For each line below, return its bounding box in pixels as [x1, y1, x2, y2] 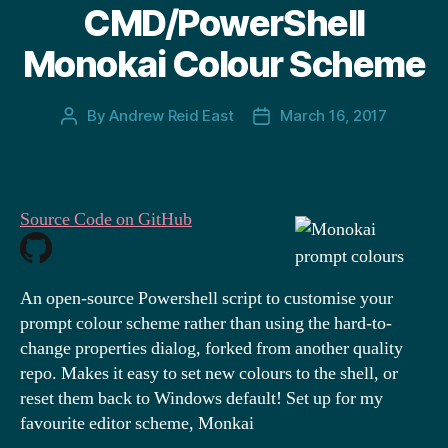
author [68, 128, 115, 148]
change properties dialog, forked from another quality [20, 337, 403, 361]
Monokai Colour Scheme [22, 41, 426, 86]
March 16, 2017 [280, 105, 387, 125]
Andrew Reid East [109, 105, 234, 125]
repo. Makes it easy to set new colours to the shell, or [20, 362, 398, 386]
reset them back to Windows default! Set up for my [20, 387, 383, 411]
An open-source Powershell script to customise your [20, 287, 393, 311]
